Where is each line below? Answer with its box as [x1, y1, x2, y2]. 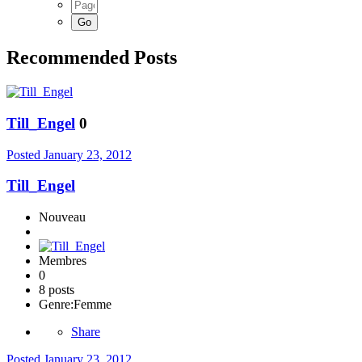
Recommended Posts [6, 47, 177, 69]
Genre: [39, 297, 74, 312]
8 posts [39, 283, 74, 297]
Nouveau [39, 210, 86, 225]
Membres [39, 254, 86, 268]
